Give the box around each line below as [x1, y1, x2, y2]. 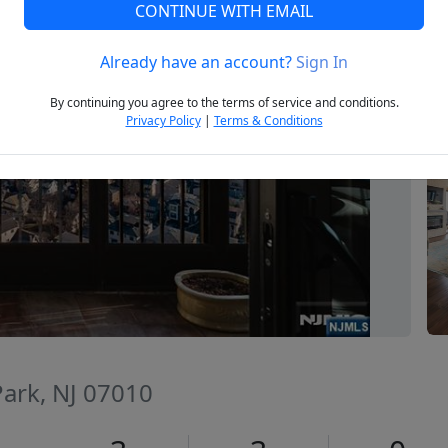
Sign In [296, 51, 348, 74]
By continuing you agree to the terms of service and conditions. [49, 94, 399, 112]
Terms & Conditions [213, 112, 323, 130]
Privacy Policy [125, 112, 201, 130]
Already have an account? [100, 51, 296, 74]
